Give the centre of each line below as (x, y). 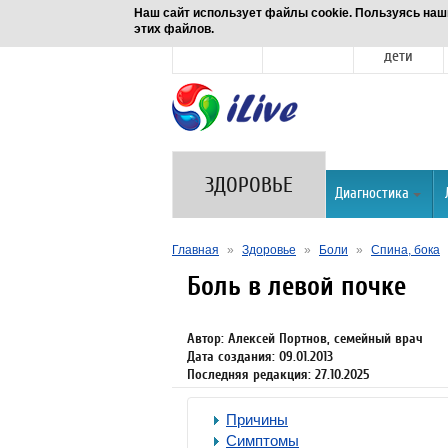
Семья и (398, 38)
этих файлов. (174, 29)
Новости (218, 38)
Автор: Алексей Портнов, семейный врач (305, 338)
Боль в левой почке (296, 286)
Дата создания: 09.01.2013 (260, 356)
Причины (257, 419)
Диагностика (372, 193)
